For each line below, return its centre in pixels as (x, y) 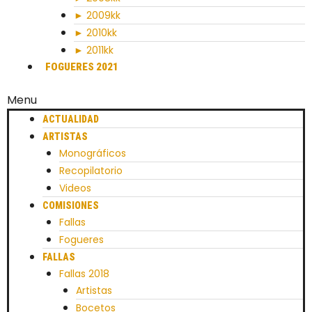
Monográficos (93, 153)
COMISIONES (71, 205)
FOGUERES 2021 (82, 67)
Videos (75, 188)
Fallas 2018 (84, 274)
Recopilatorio (91, 171)
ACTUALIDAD (71, 119)
